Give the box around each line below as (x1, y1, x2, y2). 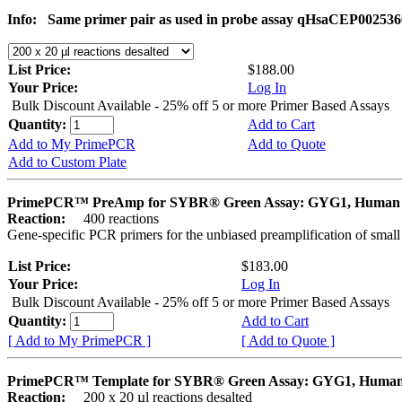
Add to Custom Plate (8, 154, 127, 170)
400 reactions (69, 211, 159, 227)
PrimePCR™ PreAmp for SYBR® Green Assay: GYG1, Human (7, 195, 400, 211)
